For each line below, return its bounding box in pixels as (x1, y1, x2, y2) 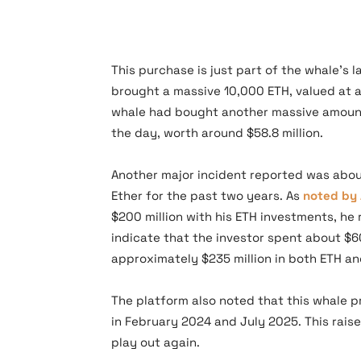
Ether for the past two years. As (111, 188, 303, 203)
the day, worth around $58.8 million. (111, 125, 323, 140)
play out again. (111, 334, 200, 350)
